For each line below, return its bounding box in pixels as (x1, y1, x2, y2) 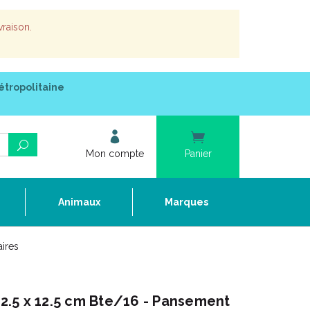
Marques (164, 197, 208, 208)
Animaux (57, 197, 100, 208)
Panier (184, 148, 212, 159)
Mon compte (86, 148, 144, 159)
